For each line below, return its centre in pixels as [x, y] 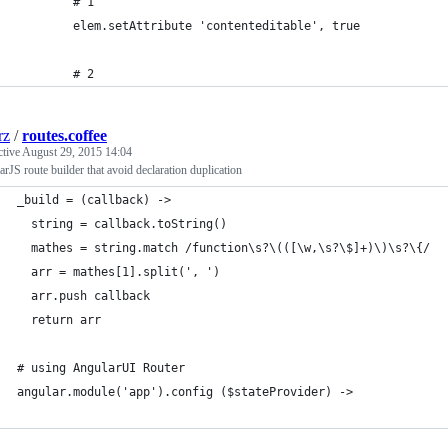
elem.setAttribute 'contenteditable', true [188, 25]
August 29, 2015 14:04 [77, 151]
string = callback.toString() [122, 223]
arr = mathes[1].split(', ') [118, 271]
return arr [59, 319]
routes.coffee [64, 135]
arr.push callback [83, 295]
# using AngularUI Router [101, 367]
